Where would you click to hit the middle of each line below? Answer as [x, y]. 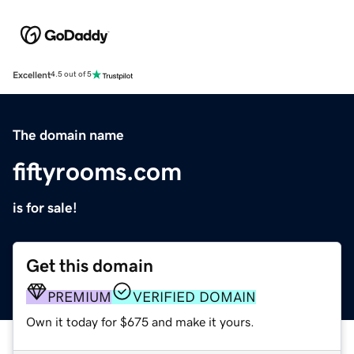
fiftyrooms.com [97, 171]
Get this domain [90, 265]
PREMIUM [79, 297]
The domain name [68, 135]
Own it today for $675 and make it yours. [140, 321]
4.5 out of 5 [71, 75]
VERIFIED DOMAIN [194, 297]
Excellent [32, 75]
